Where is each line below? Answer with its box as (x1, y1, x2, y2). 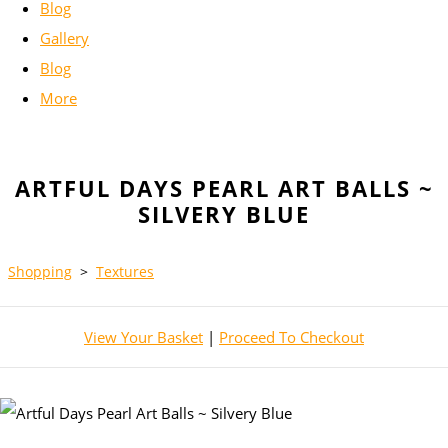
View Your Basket (84, 327, 203, 348)
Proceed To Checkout (219, 327, 364, 348)
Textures (96, 262, 154, 282)
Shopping (8, 262, 72, 282)
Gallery (40, 28, 89, 49)
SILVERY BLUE (138, 200, 310, 230)
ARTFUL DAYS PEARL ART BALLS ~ (14, 174, 434, 204)
